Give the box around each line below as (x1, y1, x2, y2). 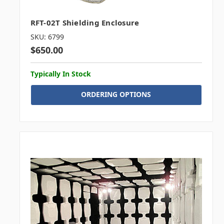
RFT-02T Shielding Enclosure (30, 17, 139, 27)
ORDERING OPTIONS (81, 89, 151, 99)
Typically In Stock (30, 68, 91, 78)
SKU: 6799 (30, 31, 64, 41)
